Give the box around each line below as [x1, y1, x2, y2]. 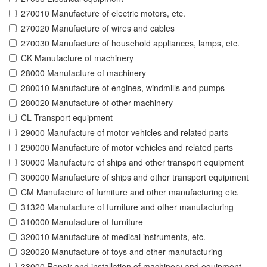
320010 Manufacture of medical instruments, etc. [21, 231, 206, 243]
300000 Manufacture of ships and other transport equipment [21, 171, 249, 184]
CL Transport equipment [21, 111, 113, 124]
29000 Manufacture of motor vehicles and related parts [21, 126, 228, 139]
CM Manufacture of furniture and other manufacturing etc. [21, 186, 239, 198]
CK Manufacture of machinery [21, 52, 133, 64]
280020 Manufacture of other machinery [21, 97, 173, 109]
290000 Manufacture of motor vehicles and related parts [21, 141, 233, 154]
